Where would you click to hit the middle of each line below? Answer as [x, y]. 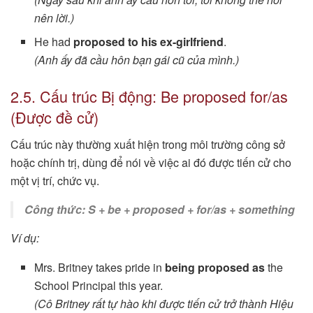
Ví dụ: [25, 238]
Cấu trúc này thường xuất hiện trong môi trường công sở [148, 145]
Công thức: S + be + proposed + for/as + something [160, 210]
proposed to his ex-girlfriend [149, 42]
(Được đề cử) [54, 117]
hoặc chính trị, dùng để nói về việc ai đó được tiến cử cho [151, 163]
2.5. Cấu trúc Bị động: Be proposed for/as [149, 96]
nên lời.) [54, 18]
